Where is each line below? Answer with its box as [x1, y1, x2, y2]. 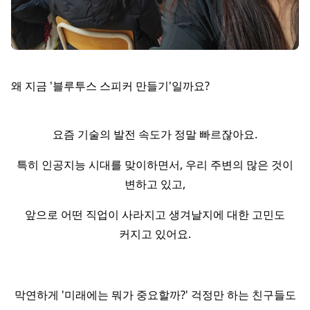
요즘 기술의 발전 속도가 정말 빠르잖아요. [53, 127, 257, 143]
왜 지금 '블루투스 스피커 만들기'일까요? [11, 78, 210, 94]
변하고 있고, [125, 176, 185, 192]
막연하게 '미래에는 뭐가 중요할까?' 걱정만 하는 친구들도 [14, 287, 296, 303]
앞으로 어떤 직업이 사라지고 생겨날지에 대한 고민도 [25, 207, 285, 223]
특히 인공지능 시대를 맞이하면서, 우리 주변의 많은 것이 [17, 157, 293, 173]
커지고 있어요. [119, 226, 191, 242]
